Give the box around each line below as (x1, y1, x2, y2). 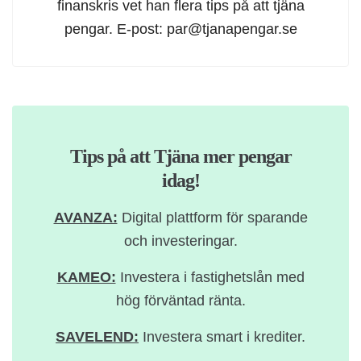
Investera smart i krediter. (139, 328, 305, 346)
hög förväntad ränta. (115, 292, 246, 309)
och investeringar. (123, 232, 238, 250)
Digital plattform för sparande (117, 209, 308, 226)
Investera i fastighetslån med (115, 268, 305, 286)
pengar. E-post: (64, 20, 167, 38)
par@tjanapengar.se (166, 20, 297, 38)
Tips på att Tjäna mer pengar (69, 146, 292, 168)
